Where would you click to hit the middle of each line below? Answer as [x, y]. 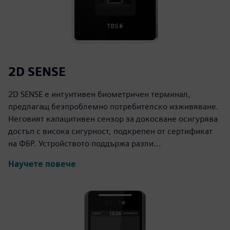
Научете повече [42, 164]
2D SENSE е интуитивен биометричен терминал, [99, 94]
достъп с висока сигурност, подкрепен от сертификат [110, 131]
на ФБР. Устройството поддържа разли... [85, 143]
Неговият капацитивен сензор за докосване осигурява [113, 119]
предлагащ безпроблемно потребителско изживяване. [113, 106]
